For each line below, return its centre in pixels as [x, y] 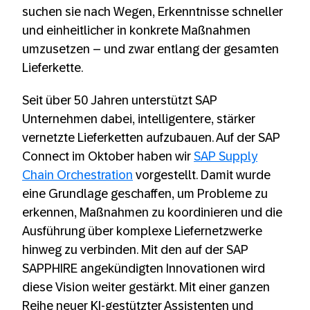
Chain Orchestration [77, 175]
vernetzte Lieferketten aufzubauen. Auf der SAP [151, 138]
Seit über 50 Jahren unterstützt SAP [120, 100]
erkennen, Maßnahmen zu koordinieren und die [152, 212]
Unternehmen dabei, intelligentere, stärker [139, 119]
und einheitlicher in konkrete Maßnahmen [136, 30]
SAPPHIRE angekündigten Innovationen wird [144, 268]
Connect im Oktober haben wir [108, 156]
